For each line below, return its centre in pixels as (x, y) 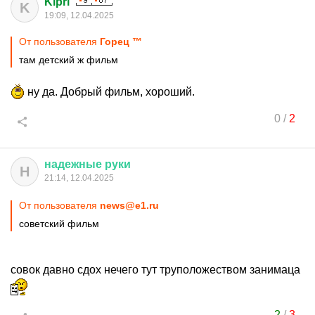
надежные (73, 165)
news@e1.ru (129, 206)
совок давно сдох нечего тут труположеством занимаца (155, 270)
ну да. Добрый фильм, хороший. (110, 92)
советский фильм (59, 224)
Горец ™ (121, 42)
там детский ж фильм (69, 60)
